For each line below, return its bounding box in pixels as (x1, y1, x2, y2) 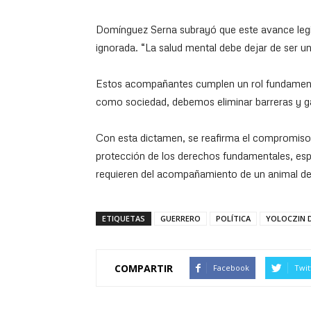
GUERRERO (160, 213, 201, 224)
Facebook (213, 262, 249, 273)
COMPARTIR (115, 261, 173, 275)
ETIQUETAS (102, 213, 145, 224)
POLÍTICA (216, 213, 251, 224)
